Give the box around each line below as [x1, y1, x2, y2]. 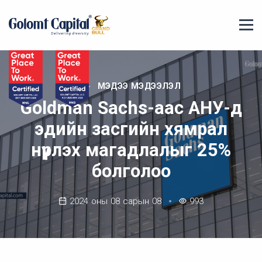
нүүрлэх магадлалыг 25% [31, 140, 231, 161]
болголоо [91, 161, 171, 182]
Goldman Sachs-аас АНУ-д [20, 98, 242, 119]
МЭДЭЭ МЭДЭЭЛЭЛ [97, 81, 181, 91]
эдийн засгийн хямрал [35, 119, 227, 140]
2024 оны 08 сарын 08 [70, 196, 161, 207]
